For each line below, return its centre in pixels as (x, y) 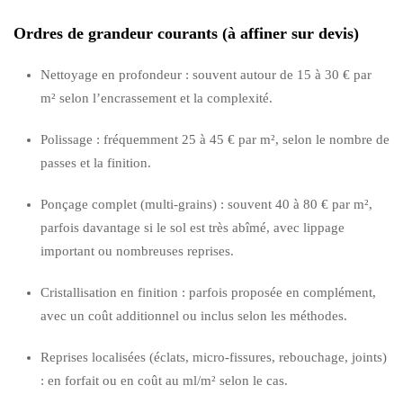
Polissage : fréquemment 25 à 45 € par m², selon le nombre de (215, 139)
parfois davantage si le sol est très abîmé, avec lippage (193, 227)
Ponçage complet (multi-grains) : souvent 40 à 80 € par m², (206, 204)
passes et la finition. (96, 162)
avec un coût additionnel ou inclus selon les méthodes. (194, 315)
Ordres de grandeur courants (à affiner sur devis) (186, 33)
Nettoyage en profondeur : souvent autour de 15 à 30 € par (206, 74)
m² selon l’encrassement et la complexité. (157, 98)
